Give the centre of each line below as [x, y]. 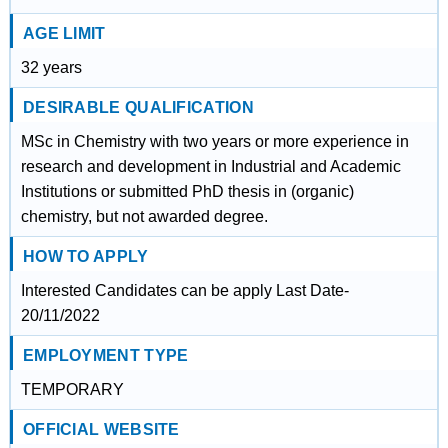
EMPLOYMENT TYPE [105, 355]
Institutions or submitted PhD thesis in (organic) [187, 191]
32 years [51, 67]
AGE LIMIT [64, 33]
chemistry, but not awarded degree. [144, 216]
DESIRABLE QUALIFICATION [138, 107]
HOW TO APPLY [85, 256]
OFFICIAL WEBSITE [101, 429]
